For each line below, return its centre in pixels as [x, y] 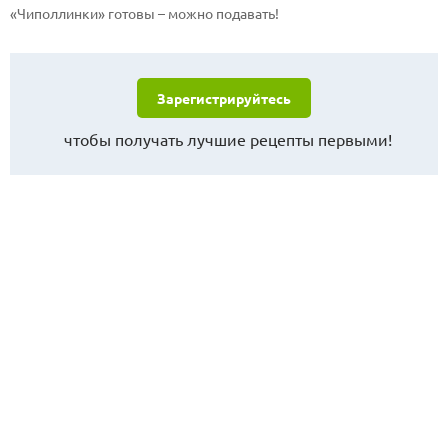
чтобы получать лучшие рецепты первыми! [224, 138]
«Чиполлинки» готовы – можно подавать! [144, 12]
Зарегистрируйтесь [224, 97]
